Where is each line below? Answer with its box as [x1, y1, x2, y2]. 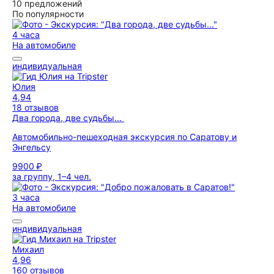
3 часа [12, 192, 40, 202]
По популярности [12, 9, 84, 19]
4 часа [12, 29, 40, 40]
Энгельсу [12, 142, 51, 152]
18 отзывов [12, 102, 59, 113]
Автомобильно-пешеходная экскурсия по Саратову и [12, 131, 237, 142]
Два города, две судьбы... [12, 113, 124, 123]
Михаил [12, 244, 44, 254]
